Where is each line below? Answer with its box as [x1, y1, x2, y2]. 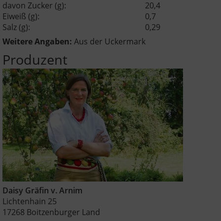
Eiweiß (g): [2, 10, 39, 22]
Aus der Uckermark [74, 36, 146, 47]
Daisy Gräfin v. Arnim [2, 184, 82, 196]
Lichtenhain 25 [2, 195, 57, 207]
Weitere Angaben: [2, 36, 72, 47]
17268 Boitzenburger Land [2, 206, 100, 218]
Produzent [2, 50, 68, 69]
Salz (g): [2, 21, 30, 33]
